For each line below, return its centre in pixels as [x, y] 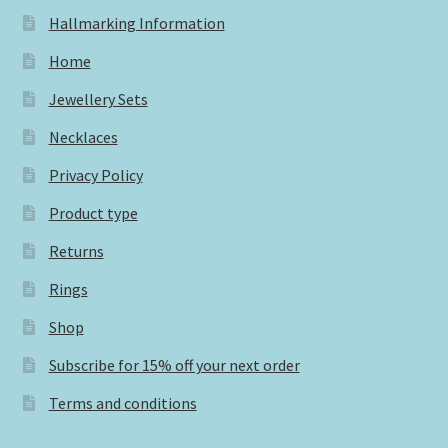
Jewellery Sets [98, 99]
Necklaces [83, 137]
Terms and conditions [122, 403]
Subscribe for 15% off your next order [174, 365]
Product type [93, 213]
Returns [76, 251]
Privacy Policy [95, 175]
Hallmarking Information [136, 23]
